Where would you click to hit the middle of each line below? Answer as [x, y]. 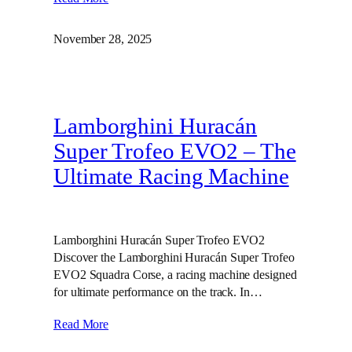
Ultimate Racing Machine [171, 176]
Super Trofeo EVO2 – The [175, 151]
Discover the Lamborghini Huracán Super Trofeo [174, 257]
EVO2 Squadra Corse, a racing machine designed [175, 274]
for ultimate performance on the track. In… [158, 291]
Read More [81, 324]
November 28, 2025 [103, 39]
